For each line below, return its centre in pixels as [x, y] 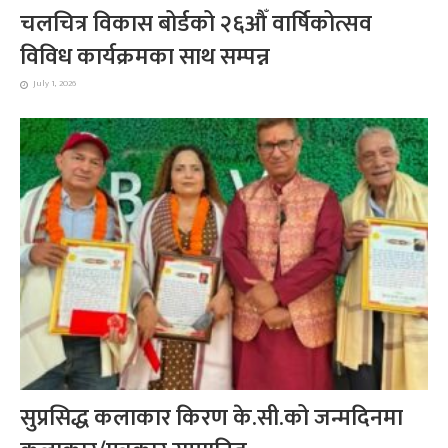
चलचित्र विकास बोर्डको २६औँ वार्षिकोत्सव [196, 23]
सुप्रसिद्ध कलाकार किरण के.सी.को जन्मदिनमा [211, 417]
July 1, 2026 [54, 83]
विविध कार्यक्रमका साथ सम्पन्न [145, 56]
